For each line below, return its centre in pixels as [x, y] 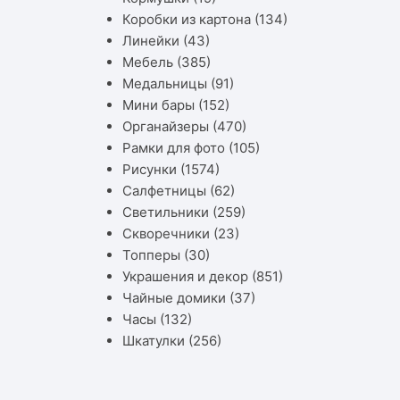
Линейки [151, 40]
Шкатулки [154, 340]
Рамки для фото [174, 147]
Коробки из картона [187, 19]
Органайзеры [166, 126]
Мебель [148, 62]
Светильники [166, 212]
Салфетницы [164, 190]
